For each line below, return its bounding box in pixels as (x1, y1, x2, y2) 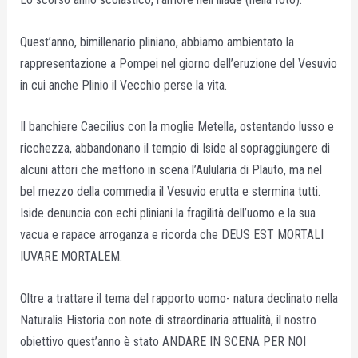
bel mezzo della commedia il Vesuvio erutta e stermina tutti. (19, 184, 320, 200)
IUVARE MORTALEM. (19, 249, 122, 265)
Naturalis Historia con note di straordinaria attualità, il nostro (19, 312, 316, 328)
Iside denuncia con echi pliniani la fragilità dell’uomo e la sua (19, 205, 316, 221)
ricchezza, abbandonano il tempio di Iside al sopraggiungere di (19, 141, 330, 157)
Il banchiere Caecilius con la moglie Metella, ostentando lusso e (19, 119, 334, 135)
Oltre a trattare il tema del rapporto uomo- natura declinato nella (19, 291, 338, 307)
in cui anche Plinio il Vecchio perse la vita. (19, 77, 227, 93)
